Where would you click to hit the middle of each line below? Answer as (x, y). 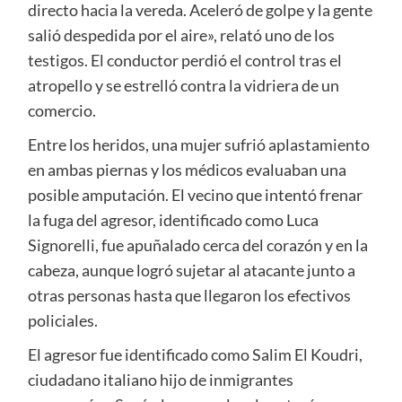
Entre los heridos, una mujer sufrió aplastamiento (198, 144)
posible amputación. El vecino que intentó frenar (195, 194)
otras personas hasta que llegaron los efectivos (189, 295)
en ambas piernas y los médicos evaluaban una (187, 169)
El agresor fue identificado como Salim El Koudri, (195, 354)
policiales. (62, 320)
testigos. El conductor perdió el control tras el (184, 60)
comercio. (61, 110)
